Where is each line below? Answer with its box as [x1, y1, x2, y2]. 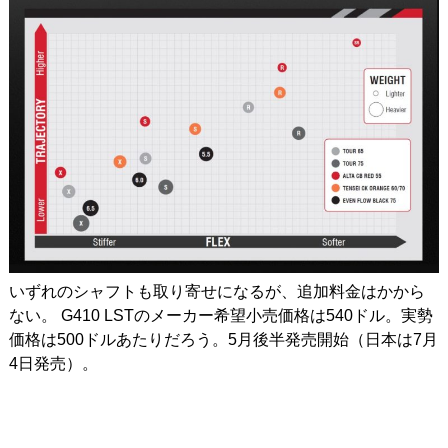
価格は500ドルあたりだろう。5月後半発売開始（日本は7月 [8, 330, 438, 348]
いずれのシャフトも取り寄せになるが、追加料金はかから [8, 282, 425, 300]
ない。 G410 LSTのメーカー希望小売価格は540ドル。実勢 [8, 306, 433, 324]
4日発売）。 [8, 354, 98, 372]
